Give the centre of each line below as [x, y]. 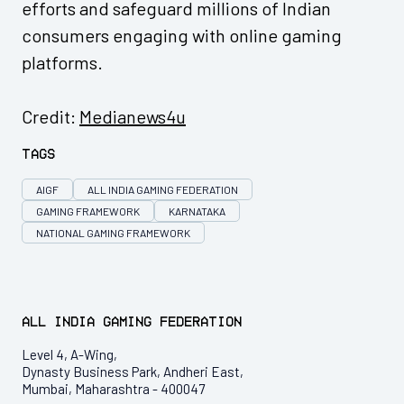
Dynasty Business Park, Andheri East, [133, 371]
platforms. [62, 62]
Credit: [50, 116]
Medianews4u [133, 116]
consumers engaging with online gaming [182, 35]
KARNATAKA [197, 211]
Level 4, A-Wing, [69, 354]
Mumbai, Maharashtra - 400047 [113, 388]
